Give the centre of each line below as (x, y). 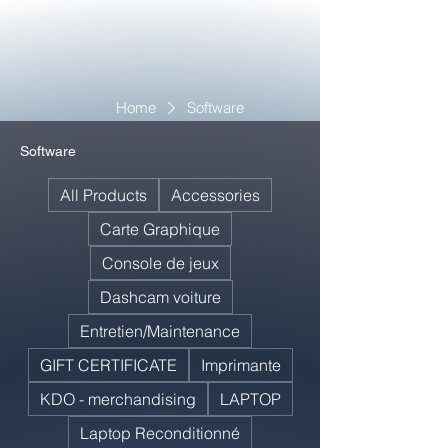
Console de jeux (160, 263)
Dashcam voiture (160, 297)
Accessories (215, 195)
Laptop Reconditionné (160, 433)
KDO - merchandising (117, 399)
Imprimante (240, 365)
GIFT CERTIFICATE (108, 365)
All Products (103, 195)
